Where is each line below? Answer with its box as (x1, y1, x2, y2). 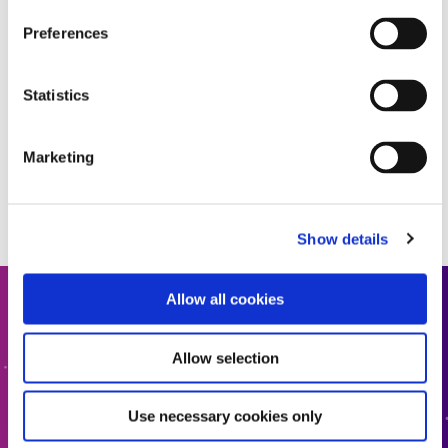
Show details (297, 230, 389, 247)
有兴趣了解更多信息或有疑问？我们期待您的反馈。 (40, 358, 408, 382)
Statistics (23, 86, 89, 104)
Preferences (23, 24, 109, 42)
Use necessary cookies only (128, 407, 322, 425)
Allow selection (171, 349, 279, 366)
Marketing (23, 148, 94, 166)
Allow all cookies (166, 290, 284, 308)
